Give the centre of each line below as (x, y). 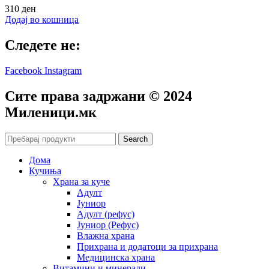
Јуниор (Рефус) (108, 225)
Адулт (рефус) (106, 214)
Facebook (23, 71)
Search (135, 139)
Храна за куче (81, 181)
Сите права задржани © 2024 (98, 96)
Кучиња (45, 171)
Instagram (63, 71)
